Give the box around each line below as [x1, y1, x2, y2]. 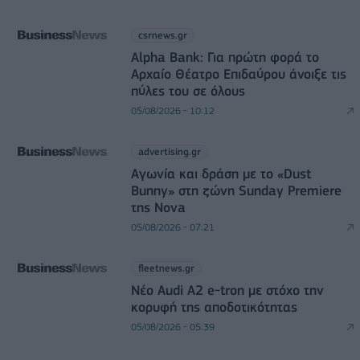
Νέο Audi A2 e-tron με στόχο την [130, 282, 324, 298]
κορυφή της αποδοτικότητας [130, 299, 297, 315]
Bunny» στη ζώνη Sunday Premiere [130, 182, 342, 198]
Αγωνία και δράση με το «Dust [130, 166, 311, 182]
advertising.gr [137, 145, 201, 157]
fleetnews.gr [137, 262, 194, 274]
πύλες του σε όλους [130, 83, 245, 99]
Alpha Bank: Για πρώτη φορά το [130, 49, 319, 65]
